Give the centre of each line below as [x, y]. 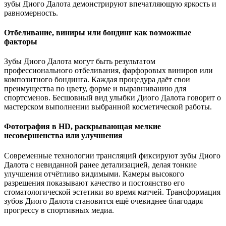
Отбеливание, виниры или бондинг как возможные [98, 32]
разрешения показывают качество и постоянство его [94, 183]
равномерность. [31, 13]
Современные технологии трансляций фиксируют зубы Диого [112, 155]
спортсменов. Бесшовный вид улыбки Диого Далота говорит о [112, 98]
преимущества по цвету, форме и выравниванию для [95, 89]
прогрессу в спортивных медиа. [59, 210]
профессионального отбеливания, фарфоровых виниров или [108, 71]
